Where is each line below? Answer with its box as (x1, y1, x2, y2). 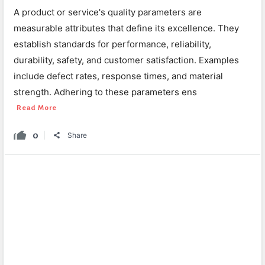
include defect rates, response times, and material (14, 70, 223, 82)
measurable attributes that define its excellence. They (14, 22, 239, 34)
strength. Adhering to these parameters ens (14, 86, 197, 98)
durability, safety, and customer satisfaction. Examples (14, 54, 239, 66)
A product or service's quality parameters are (14, 7, 202, 18)
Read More (17, 104, 57, 112)
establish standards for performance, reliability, (14, 38, 211, 50)
